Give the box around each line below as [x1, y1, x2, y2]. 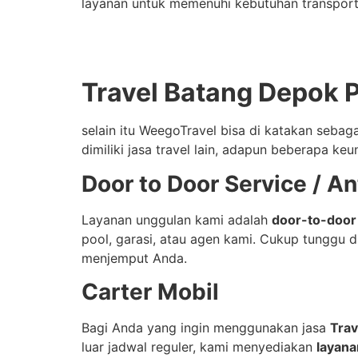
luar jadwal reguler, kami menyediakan [82, 338, 316, 355]
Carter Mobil [82, 277, 219, 305]
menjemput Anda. [82, 249, 187, 266]
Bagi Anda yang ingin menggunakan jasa [82, 319, 330, 336]
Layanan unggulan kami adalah [82, 211, 272, 228]
